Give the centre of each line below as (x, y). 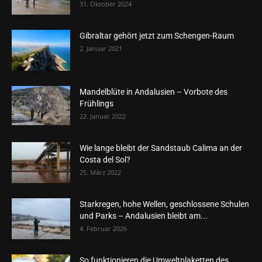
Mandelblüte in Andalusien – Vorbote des (154, 92)
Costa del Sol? (105, 160)
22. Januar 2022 (103, 116)
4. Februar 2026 (103, 229)
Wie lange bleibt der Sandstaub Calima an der (161, 148)
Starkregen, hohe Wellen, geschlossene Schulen (164, 204)
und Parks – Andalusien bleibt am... (144, 216)
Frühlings (96, 104)
